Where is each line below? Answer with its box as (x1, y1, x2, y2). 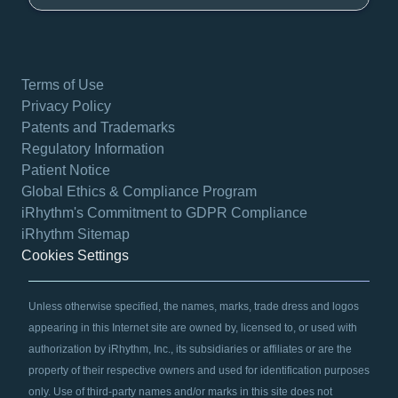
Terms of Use (21, 76, 104, 92)
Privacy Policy (21, 98, 111, 114)
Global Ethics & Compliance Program (21, 183, 257, 199)
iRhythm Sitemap (21, 226, 130, 242)
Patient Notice (21, 162, 110, 178)
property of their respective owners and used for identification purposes (28, 363, 370, 377)
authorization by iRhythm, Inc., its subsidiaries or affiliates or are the (28, 342, 352, 355)
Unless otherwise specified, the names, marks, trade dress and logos (28, 299, 359, 313)
